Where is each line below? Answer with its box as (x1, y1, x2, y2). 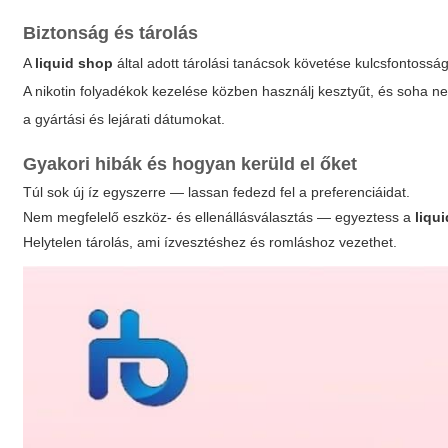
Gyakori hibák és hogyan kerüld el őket (23, 154, 358, 174)
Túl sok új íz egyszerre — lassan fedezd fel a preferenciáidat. (23, 184, 411, 200)
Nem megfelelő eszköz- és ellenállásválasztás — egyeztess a (23, 209, 416, 225)
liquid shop (35, 55, 114, 71)
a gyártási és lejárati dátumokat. (23, 111, 226, 127)
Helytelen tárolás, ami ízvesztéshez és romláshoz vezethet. (23, 234, 398, 250)
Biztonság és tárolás (23, 23, 199, 43)
